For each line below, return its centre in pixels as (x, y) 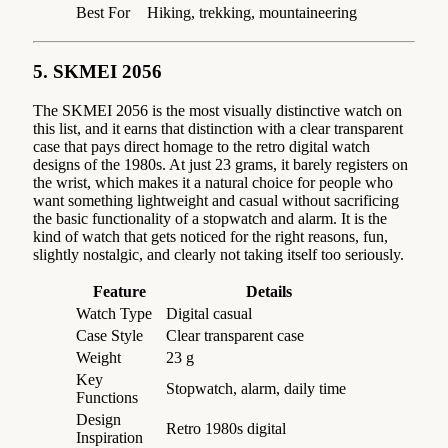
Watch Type (114, 314)
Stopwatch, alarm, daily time (256, 389)
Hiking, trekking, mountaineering (252, 12)
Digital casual (209, 314)
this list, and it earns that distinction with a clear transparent (218, 129)
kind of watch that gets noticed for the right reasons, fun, (210, 237)
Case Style (109, 336)
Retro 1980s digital (226, 429)
